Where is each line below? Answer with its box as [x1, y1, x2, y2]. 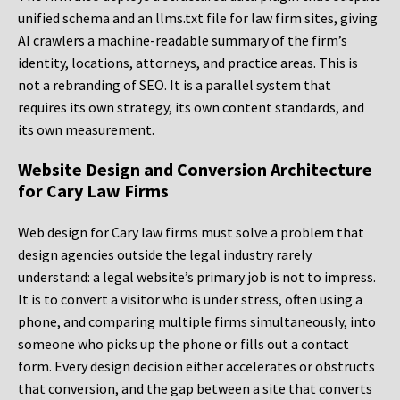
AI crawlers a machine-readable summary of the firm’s [18, 31, 347, 50]
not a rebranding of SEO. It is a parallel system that [18, 76, 331, 95]
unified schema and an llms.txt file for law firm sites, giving [18, 9, 378, 28]
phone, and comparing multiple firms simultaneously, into [18, 312, 376, 331]
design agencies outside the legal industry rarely [18, 246, 312, 264]
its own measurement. [18, 121, 154, 139]
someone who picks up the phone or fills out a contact [18, 335, 349, 354]
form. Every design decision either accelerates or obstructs [18, 357, 375, 376]
